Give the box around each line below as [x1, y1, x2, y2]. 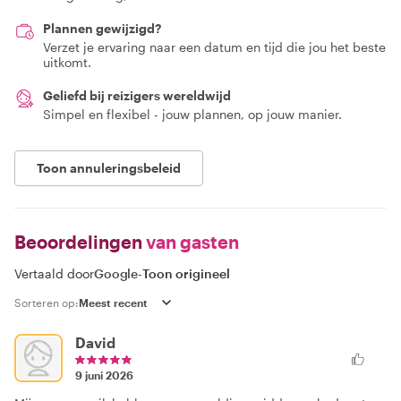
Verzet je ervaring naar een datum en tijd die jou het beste [43, 39, 386, 55]
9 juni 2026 [75, 369, 133, 381]
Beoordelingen [14, 231, 142, 252]
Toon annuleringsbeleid [37, 160, 181, 175]
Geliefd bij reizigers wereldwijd [43, 88, 231, 103]
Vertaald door [14, 266, 94, 281]
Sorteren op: [14, 296, 79, 309]
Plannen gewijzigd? [43, 21, 161, 36]
